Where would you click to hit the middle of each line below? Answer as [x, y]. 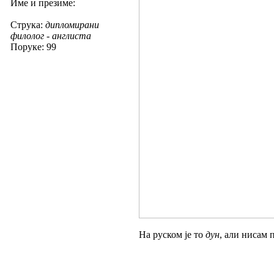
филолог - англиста [51, 35]
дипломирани [72, 24]
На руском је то [172, 234]
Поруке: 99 [33, 46]
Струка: [28, 24]
